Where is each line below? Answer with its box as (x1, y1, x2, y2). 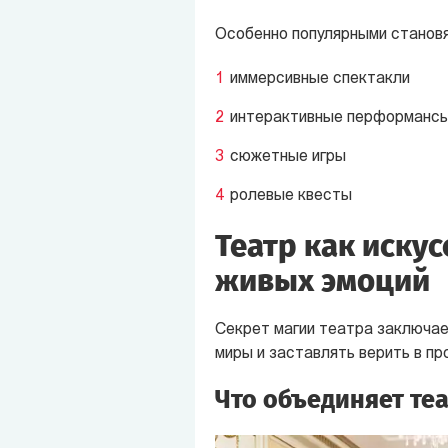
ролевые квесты (229, 187, 352, 204)
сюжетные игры (229, 148, 346, 165)
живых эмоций (214, 261, 430, 299)
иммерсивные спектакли (229, 70, 410, 87)
